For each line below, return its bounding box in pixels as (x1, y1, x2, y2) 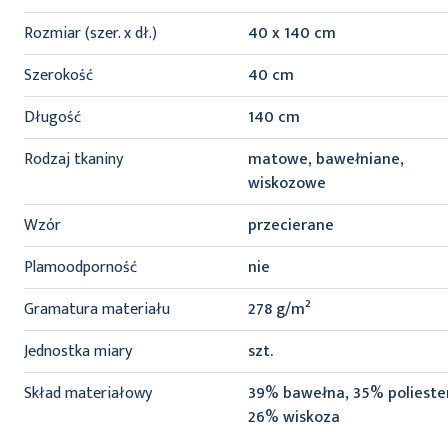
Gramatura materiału (24, 296, 170, 324)
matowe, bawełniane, (248, 146, 404, 174)
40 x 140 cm (248, 20, 336, 48)
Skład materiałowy (24, 380, 152, 408)
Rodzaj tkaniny (24, 146, 123, 174)
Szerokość (24, 62, 93, 90)
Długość (24, 104, 81, 132)
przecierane (248, 212, 334, 240)
